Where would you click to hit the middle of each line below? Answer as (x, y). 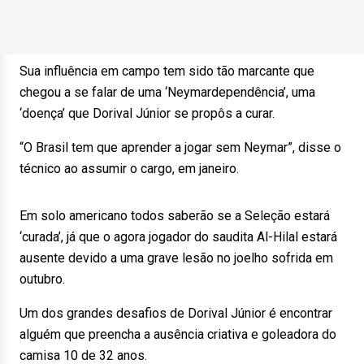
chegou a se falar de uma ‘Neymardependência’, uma (167, 92)
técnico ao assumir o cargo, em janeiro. (129, 169)
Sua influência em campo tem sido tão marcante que (167, 71)
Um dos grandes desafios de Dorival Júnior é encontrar (176, 313)
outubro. (42, 279)
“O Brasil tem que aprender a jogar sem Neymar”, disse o (180, 147)
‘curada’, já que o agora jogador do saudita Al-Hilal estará (178, 237)
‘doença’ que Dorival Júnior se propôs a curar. (147, 113)
